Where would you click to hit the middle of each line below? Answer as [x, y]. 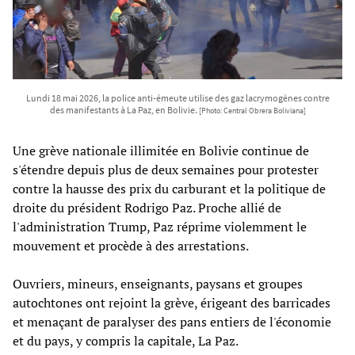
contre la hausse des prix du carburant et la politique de [169, 188]
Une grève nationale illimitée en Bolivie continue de [161, 150]
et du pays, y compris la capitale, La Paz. [126, 340]
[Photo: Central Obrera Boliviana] [252, 111]
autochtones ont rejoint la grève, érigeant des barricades [172, 302]
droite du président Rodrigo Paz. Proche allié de [147, 207]
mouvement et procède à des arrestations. [131, 245]
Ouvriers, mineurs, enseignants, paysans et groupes [158, 283]
